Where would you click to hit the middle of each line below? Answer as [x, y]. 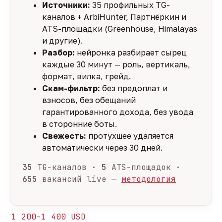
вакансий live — [79, 179]
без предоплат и [134, 88]
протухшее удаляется [130, 136]
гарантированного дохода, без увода [118, 112]
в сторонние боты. [80, 124]
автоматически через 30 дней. [102, 147]
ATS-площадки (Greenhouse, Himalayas [120, 28]
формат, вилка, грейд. [86, 76]
